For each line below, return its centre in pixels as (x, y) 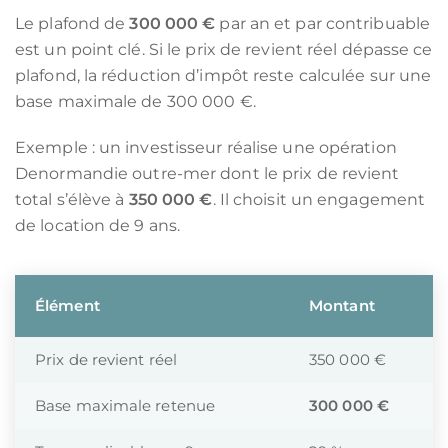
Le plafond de (72, 23)
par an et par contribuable (323, 23)
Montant (342, 305)
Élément (67, 305)
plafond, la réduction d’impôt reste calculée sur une (223, 75)
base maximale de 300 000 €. (135, 101)
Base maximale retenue (125, 405)
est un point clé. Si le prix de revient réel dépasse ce (224, 49)
